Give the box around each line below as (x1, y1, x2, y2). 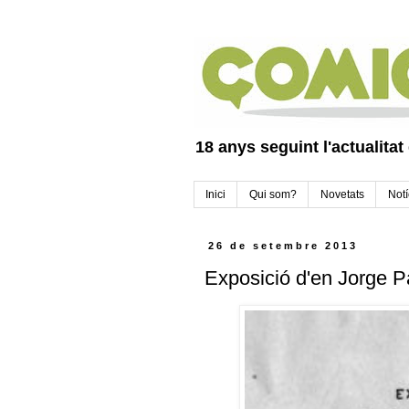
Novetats (320, 188, 364, 202)
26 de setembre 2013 (208, 240, 359, 252)
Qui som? (249, 188, 297, 202)
